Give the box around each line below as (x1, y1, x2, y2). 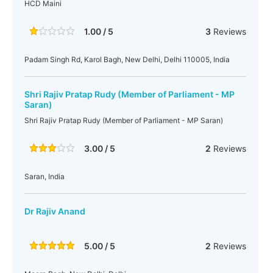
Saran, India (24, 172, 65, 181)
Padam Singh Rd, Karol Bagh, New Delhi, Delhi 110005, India (24, 55, 230, 64)
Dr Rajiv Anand (24, 206, 85, 216)
